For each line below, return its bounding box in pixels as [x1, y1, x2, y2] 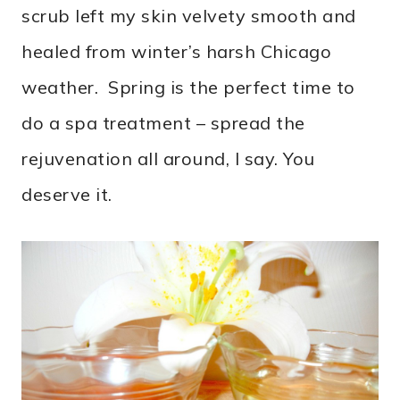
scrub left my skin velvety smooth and [21, 4, 356, 28]
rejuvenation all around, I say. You [21, 147, 315, 171]
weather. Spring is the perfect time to [21, 76, 355, 99]
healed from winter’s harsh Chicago [21, 40, 331, 63]
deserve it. [21, 183, 112, 206]
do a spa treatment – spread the [21, 112, 305, 135]
